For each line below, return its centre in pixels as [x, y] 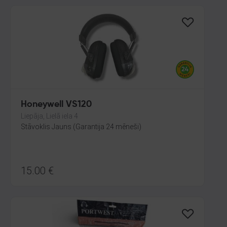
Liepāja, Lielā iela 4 [49, 116]
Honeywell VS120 [56, 104]
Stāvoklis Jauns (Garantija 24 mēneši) [81, 127]
